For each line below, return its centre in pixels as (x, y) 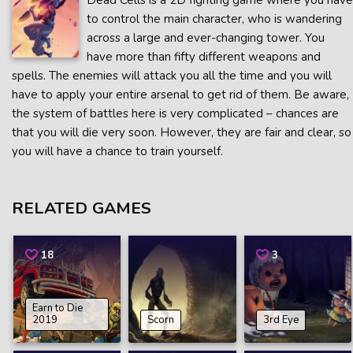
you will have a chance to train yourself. (117, 151)
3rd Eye (281, 320)
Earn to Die (58, 308)
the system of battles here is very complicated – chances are (175, 113)
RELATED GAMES (82, 208)
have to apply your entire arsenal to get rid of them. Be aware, (180, 95)
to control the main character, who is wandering (214, 19)
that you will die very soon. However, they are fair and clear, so (182, 132)
